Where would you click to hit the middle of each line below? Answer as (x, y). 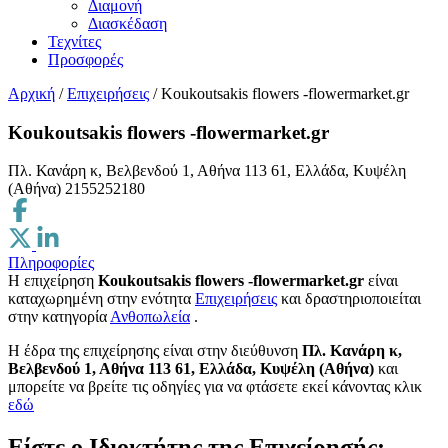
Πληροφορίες (51, 263)
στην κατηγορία (59, 317)
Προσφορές (85, 59)
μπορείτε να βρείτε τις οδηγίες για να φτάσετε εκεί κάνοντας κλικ (215, 387)
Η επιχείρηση (53, 281)
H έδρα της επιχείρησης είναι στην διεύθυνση (155, 351)
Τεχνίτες (74, 41)
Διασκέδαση (127, 23)
